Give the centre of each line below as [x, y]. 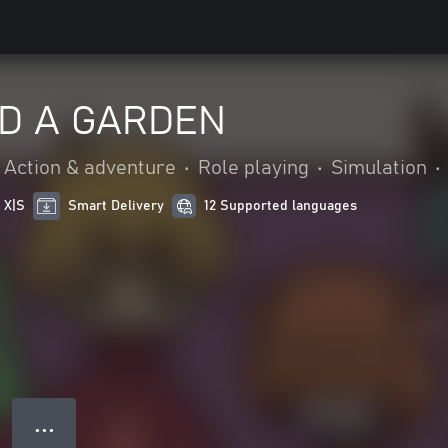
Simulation [379, 168]
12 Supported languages [281, 206]
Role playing [253, 168]
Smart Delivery [116, 206]
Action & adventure [90, 168]
